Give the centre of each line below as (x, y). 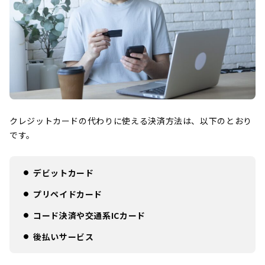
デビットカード (64, 172)
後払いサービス (64, 236)
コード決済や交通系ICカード (89, 215)
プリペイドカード (68, 194)
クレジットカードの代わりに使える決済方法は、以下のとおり (131, 120)
